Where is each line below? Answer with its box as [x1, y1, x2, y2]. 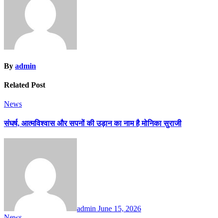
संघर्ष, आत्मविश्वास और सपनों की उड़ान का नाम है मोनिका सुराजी [4, 119, 182, 127]
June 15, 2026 [98, 204, 141, 213]
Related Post [4, 81, 45, 90]
